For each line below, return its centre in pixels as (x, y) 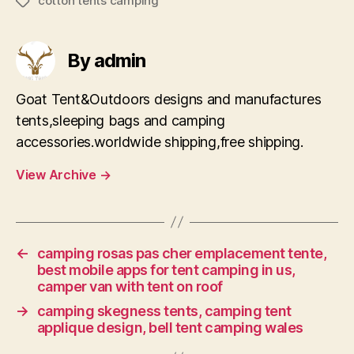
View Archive (58, 174)
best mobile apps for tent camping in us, (166, 269)
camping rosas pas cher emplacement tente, (182, 253)
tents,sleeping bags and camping (121, 120)
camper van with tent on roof (130, 286)
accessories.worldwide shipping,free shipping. (160, 141)
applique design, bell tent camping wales (170, 327)
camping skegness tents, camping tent (164, 311)
